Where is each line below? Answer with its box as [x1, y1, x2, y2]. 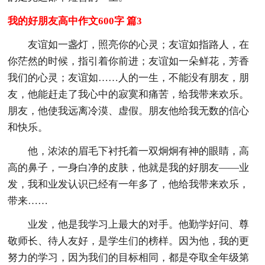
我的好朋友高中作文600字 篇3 [8, 15, 143, 27]
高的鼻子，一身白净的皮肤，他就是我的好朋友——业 [8, 161, 250, 173]
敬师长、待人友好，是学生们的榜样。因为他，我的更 [8, 235, 250, 247]
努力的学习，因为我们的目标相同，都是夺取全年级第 [8, 251, 250, 263]
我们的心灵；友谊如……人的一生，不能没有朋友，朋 [8, 72, 250, 83]
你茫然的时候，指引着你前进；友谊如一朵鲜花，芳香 [8, 55, 250, 67]
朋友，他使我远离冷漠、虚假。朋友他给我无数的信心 [8, 105, 250, 117]
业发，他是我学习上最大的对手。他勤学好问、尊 [28, 218, 250, 230]
